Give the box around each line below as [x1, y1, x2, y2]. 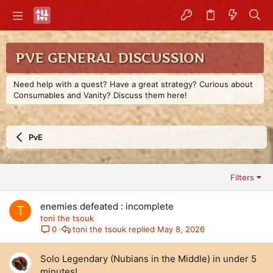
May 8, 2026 [157, 224, 205, 234]
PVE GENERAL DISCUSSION [15, 50, 204, 66]
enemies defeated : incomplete [40, 200, 174, 212]
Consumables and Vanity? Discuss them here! [13, 90, 187, 100]
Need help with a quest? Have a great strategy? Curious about [13, 79, 253, 89]
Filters [230, 172, 254, 182]
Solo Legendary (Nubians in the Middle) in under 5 [40, 253, 257, 264]
